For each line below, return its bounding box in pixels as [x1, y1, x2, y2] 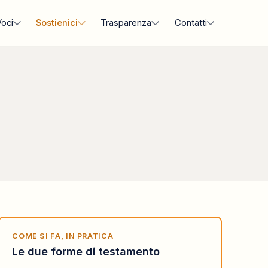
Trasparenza [100, 17, 152, 28]
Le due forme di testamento [12, 245, 160, 258]
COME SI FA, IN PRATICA [12, 231, 114, 240]
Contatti [174, 17, 207, 28]
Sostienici [36, 17, 78, 28]
